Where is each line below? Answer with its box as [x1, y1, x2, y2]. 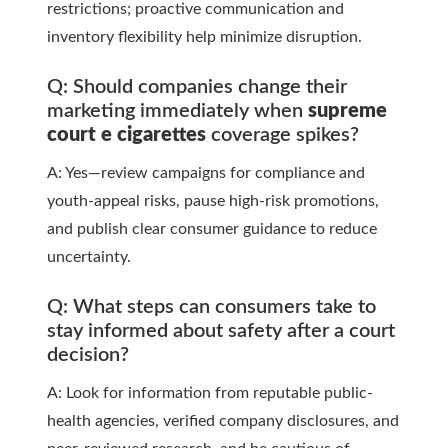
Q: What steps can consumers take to [47, 297, 376, 318]
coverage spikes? [206, 125, 359, 146]
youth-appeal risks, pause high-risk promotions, [47, 193, 379, 210]
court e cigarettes [47, 125, 206, 146]
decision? [47, 345, 129, 366]
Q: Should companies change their [47, 77, 347, 98]
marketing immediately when [47, 101, 308, 122]
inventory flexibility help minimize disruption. [47, 29, 362, 46]
